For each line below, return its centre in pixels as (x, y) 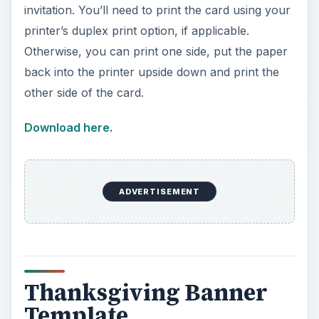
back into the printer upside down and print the (151, 72)
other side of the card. (84, 93)
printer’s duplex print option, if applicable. (136, 31)
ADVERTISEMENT (159, 192)
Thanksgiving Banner (146, 292)
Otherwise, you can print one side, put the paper (156, 52)
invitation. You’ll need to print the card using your (157, 10)
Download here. (68, 128)
